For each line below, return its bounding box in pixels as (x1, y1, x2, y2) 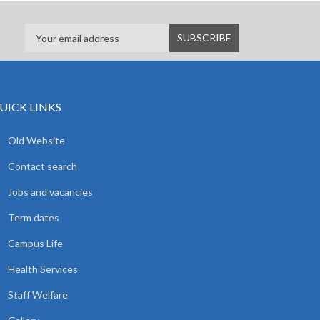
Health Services (8, 263, 78, 275)
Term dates (8, 211, 59, 224)
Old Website (8, 134, 65, 146)
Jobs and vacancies (8, 186, 93, 198)
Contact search (8, 160, 77, 172)
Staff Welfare (8, 289, 68, 301)
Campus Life (8, 237, 63, 249)
